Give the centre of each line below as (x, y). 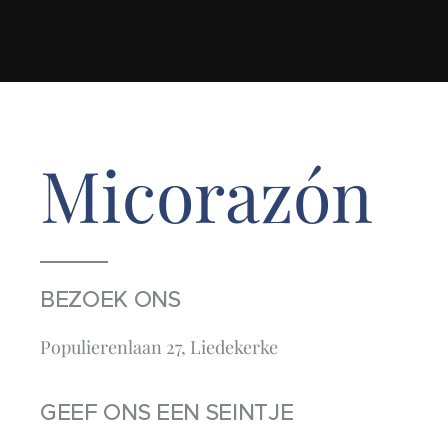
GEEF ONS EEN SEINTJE (167, 412)
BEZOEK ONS (110, 299)
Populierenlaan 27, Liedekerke (159, 347)
